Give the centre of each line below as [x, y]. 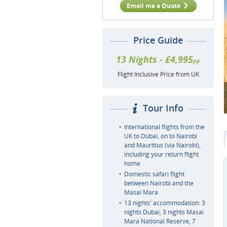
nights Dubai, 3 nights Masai [164, 212]
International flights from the [164, 127]
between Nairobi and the [159, 183]
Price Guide [158, 40]
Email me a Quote [153, 6]
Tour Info [163, 108]
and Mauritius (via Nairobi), [162, 145]
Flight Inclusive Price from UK [158, 74]
